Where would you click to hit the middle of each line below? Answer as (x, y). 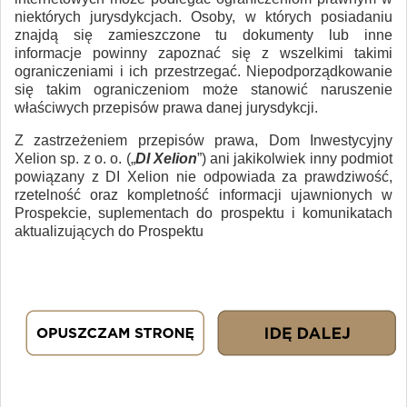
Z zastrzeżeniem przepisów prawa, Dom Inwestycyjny (203, 140)
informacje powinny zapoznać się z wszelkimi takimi (203, 53)
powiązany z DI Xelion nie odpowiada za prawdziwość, (203, 176)
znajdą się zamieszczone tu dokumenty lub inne (203, 35)
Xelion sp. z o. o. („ (75, 158)
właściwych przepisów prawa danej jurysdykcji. (166, 107)
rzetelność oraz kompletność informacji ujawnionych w (203, 194)
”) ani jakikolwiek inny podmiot (295, 158)
